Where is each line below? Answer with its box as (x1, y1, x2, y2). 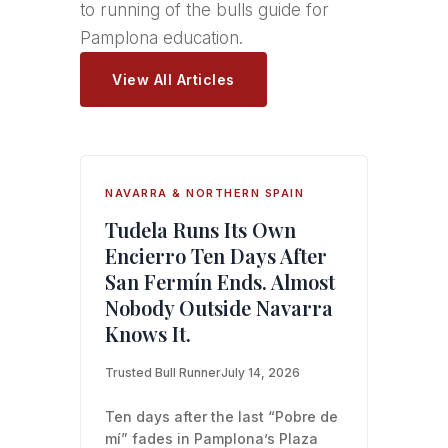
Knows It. (105, 319, 191, 347)
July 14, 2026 (221, 364, 300, 380)
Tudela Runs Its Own (105, 215, 296, 243)
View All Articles (112, 70, 235, 88)
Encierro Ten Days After (105, 241, 327, 269)
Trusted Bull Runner (105, 364, 221, 380)
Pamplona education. (80, 27, 243, 48)
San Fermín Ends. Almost (105, 267, 335, 295)
